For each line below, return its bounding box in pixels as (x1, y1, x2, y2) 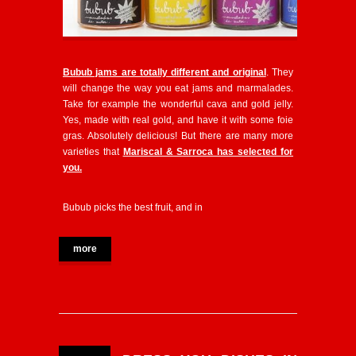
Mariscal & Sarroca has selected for (122, 145, 294, 157)
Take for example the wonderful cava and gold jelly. (63, 98, 293, 110)
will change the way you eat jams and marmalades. (63, 82, 293, 94)
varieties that (63, 145, 123, 157)
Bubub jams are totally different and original (63, 66, 266, 78)
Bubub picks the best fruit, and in (63, 201, 203, 213)
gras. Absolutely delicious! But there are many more (63, 130, 293, 141)
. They (265, 66, 294, 78)
